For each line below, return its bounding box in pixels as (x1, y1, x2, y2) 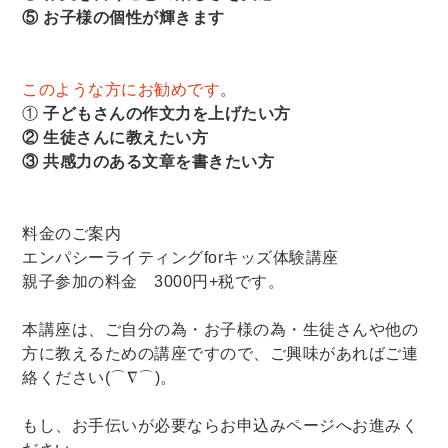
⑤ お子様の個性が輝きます (22, 8, 225, 26)
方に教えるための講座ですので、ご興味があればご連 (22, 344, 419, 362)
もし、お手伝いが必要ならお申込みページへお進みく (22, 416, 419, 434)
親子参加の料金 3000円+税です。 (22, 272, 285, 290)
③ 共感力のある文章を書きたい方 (22, 152, 275, 170)
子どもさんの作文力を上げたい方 (43, 104, 291, 122)
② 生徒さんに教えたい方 (22, 128, 209, 146)
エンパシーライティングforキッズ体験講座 (22, 248, 339, 266)
